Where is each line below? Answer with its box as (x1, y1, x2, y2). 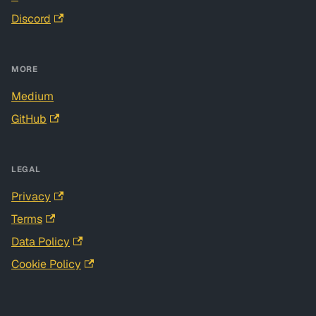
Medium (11, 89, 54, 104)
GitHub (11, 111, 47, 127)
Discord (11, 11, 51, 27)
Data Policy (11, 234, 70, 250)
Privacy (11, 189, 51, 205)
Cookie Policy (11, 257, 81, 272)
